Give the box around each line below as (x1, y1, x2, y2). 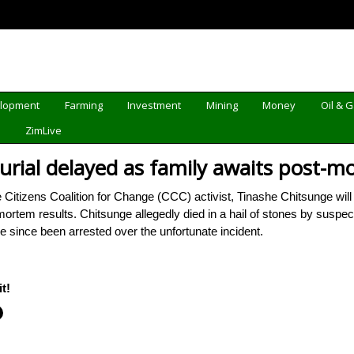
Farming (64, 98, 103, 112)
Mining (205, 98, 238, 112)
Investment (127, 98, 182, 112)
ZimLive (25, 123, 62, 137)
